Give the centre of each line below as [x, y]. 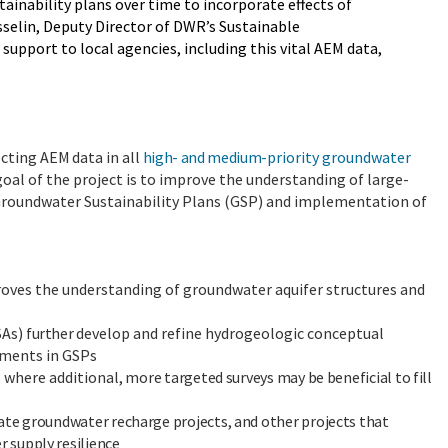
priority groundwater [339, 156]
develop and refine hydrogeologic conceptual [229, 332]
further [51, 332]
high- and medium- [205, 156]
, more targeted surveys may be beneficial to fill [275, 376]
